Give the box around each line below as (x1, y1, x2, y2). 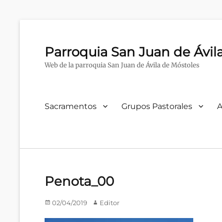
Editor (100, 199, 119, 207)
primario (37, 113, 78, 125)
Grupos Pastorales (121, 101, 192, 111)
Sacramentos (45, 101, 97, 111)
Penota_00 (45, 173, 114, 190)
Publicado (44, 198, 77, 207)
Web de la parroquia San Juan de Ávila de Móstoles (45, 61, 199, 70)
